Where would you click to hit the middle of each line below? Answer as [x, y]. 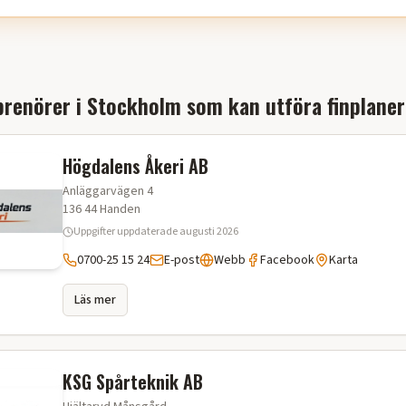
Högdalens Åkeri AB [135, 166]
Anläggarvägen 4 [108, 191]
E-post [182, 260]
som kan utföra [254, 105]
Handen [120, 209]
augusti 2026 [209, 232]
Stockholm [134, 105]
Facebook [287, 260]
